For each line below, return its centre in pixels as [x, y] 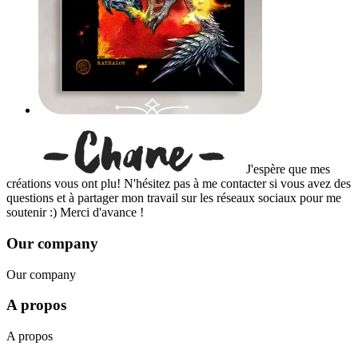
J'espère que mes [288, 169]
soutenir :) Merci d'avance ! [75, 213]
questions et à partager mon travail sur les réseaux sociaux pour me [174, 198]
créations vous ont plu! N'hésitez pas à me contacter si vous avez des [179, 184]
